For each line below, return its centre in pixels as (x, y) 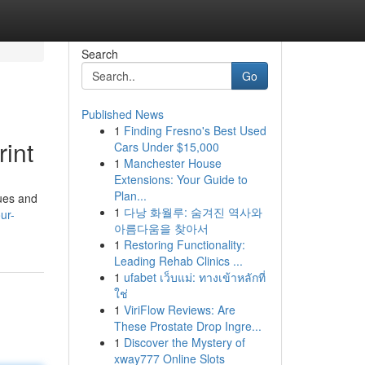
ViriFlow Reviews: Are (179, 310)
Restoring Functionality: (184, 244)
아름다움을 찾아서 (161, 228)
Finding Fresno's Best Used (195, 130)
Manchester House (172, 163)
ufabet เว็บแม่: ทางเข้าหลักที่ (194, 277)
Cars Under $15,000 (166, 147)
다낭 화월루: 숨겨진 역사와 (193, 212)
